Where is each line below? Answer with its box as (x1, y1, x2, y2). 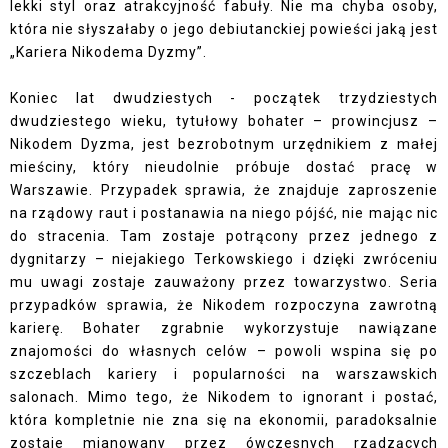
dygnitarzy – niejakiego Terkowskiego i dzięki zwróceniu (10, 251, 438, 268)
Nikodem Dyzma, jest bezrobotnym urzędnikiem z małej (10, 136, 438, 153)
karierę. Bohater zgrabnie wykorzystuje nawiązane (10, 320, 438, 337)
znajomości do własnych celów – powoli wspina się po (10, 343, 438, 360)
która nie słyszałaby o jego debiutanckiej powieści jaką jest (10, 21, 438, 38)
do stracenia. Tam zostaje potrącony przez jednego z (10, 228, 438, 245)
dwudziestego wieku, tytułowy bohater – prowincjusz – (10, 113, 438, 130)
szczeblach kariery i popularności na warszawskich (10, 366, 438, 383)
